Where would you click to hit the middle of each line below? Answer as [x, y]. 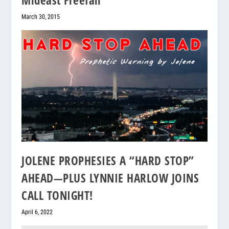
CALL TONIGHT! [57, 195]
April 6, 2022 [37, 212]
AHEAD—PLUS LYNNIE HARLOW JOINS [110, 178]
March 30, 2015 [41, 17]
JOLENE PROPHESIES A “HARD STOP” [108, 160]
